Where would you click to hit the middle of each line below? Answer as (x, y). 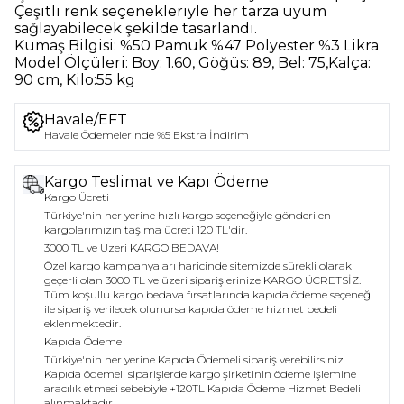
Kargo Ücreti (77, 197)
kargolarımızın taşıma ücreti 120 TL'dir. (146, 230)
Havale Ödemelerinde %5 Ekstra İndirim (147, 135)
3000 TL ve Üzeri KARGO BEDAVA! (132, 248)
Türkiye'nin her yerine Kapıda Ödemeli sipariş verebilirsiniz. (195, 360)
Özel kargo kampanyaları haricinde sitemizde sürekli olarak (198, 266)
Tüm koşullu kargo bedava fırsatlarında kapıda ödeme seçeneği (209, 295)
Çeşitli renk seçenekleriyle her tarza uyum (170, 12)
